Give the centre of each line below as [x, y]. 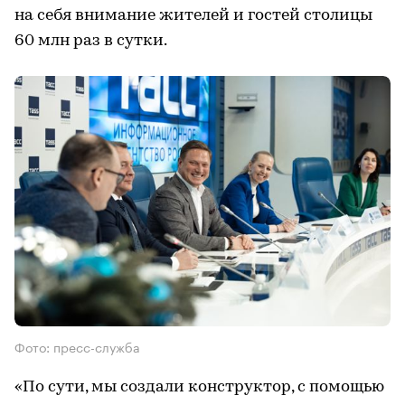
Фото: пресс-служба [77, 347]
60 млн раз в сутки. [91, 41]
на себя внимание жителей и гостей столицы [193, 15]
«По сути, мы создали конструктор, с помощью [199, 388]
